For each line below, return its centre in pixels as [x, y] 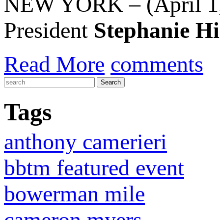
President [49, 30]
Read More [54, 64]
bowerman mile [74, 194]
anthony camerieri [85, 142]
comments [157, 64]
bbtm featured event [94, 168]
